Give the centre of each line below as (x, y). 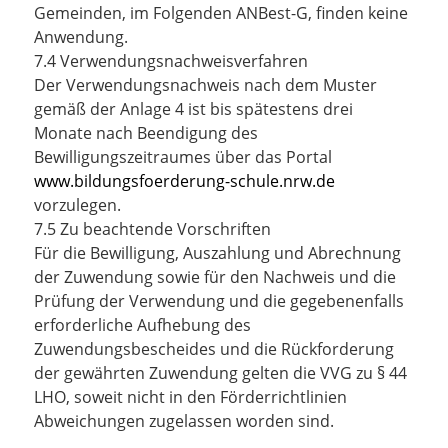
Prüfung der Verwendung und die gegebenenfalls (219, 301)
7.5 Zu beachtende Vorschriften (152, 229)
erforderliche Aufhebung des (142, 325)
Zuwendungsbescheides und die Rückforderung (214, 349)
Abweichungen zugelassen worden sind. (184, 421)
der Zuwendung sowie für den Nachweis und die (215, 277)
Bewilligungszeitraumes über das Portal (183, 157)
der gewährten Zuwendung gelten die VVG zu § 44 (220, 373)
